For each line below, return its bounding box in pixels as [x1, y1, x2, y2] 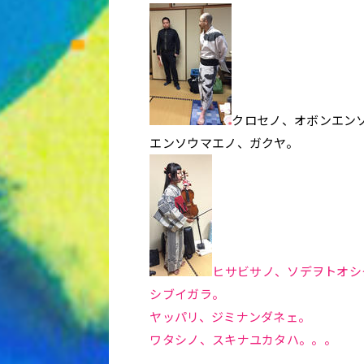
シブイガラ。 [149, 285, 225, 302]
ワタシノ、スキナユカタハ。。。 [149, 331, 336, 348]
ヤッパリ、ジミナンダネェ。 [149, 308, 311, 325]
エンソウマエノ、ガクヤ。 [149, 134, 299, 151]
